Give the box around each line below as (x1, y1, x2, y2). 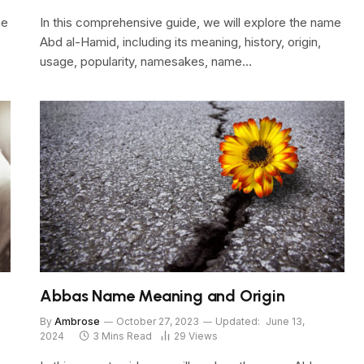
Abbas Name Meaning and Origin (40, 285, 285, 305)
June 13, (266, 314, 305, 327)
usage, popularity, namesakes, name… (40, 54, 253, 70)
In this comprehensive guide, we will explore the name (40, 15, 342, 31)
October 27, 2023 (116, 314, 200, 327)
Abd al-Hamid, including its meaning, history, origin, (40, 34, 322, 50)
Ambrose (54, 314, 101, 327)
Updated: (215, 314, 261, 327)
